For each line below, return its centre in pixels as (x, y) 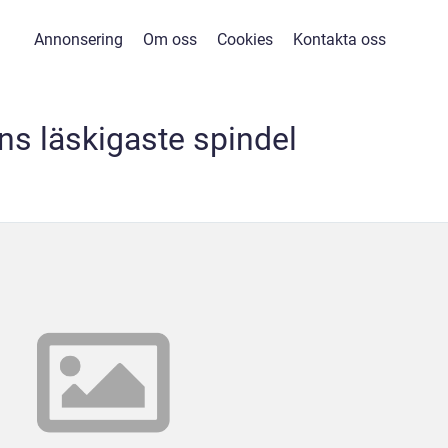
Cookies (245, 39)
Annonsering (78, 39)
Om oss (170, 39)
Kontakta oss (339, 39)
